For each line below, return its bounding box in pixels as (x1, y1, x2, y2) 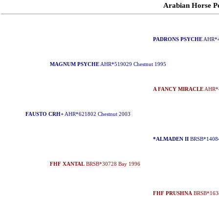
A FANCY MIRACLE (153, 86, 203, 92)
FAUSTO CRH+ (25, 111, 64, 117)
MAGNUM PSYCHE (50, 61, 99, 67)
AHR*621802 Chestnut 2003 (64, 111, 131, 117)
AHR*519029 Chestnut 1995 (99, 61, 166, 67)
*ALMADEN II (153, 136, 189, 142)
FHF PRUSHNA (153, 190, 192, 196)
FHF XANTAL (50, 161, 85, 167)
